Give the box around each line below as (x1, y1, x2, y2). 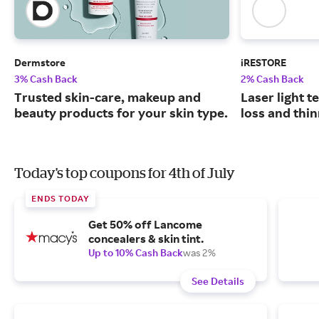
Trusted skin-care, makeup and (14, 89, 201, 105)
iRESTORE (241, 56, 286, 69)
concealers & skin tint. (88, 231, 204, 246)
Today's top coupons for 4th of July (14, 164, 235, 182)
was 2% (183, 246, 216, 259)
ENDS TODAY (31, 193, 90, 204)
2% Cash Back (241, 73, 304, 85)
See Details (192, 275, 244, 288)
